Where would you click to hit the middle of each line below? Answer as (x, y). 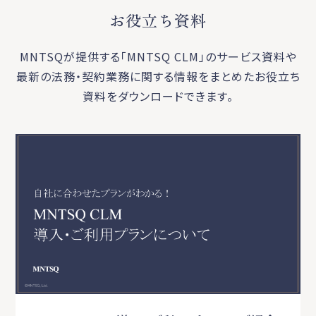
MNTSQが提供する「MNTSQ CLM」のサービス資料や (158, 56)
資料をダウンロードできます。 (158, 96)
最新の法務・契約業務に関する (95, 76)
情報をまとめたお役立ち (237, 76)
